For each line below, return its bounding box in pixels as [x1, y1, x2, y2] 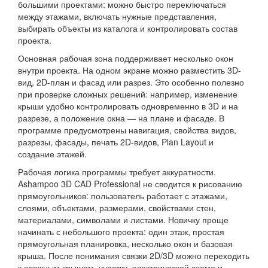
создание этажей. [18, 148, 87, 160]
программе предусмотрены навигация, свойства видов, [18, 124, 236, 136]
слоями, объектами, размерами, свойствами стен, [18, 202, 216, 214]
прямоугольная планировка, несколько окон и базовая [18, 237, 233, 249]
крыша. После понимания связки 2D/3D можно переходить [18, 249, 249, 261]
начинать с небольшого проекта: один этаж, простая [18, 226, 224, 237]
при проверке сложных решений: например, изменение [18, 88, 237, 100]
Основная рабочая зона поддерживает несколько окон [18, 52, 233, 64]
